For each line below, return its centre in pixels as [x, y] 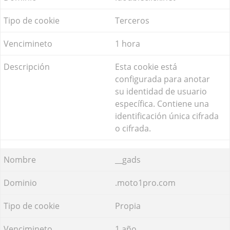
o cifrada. [133, 128]
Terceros [132, 20]
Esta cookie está [146, 66]
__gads [128, 159]
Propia [128, 206]
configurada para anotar [162, 79]
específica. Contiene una [162, 103]
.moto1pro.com [145, 183]
